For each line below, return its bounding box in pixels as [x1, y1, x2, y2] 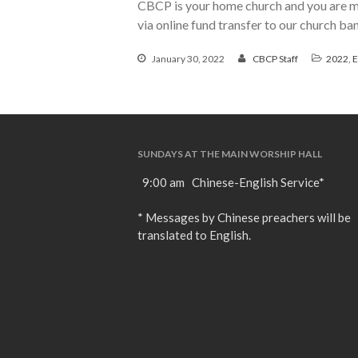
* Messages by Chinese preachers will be [137, 210, 351, 225]
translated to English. [137, 228, 251, 242]
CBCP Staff [253, 52, 298, 65]
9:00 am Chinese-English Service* [137, 175, 324, 189]
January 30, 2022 [150, 52, 225, 65]
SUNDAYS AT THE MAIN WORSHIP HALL [137, 148, 322, 160]
